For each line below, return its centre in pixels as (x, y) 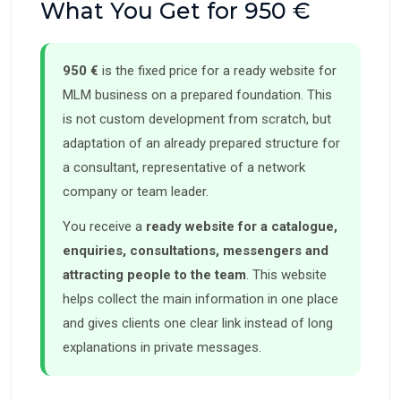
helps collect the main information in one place (200, 299)
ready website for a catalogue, (242, 227)
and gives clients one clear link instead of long (198, 324)
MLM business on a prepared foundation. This (197, 95)
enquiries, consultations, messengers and (196, 251)
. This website (286, 275)
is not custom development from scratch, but (197, 119)
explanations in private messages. (162, 348)
